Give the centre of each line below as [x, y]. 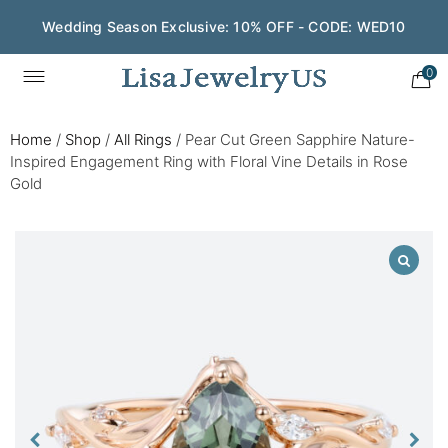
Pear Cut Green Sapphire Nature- [300, 139]
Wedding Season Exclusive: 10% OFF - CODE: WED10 [224, 26]
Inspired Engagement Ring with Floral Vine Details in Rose [209, 161]
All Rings [143, 139]
